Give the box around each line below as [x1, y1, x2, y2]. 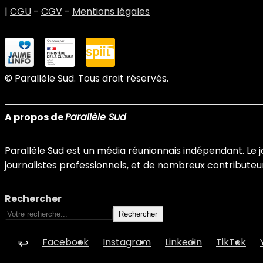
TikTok [216, 235, 246, 249]
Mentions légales [72, 5, 150, 19]
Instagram [103, 235, 151, 249]
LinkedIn [165, 235, 202, 249]
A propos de [5, 110, 65, 124]
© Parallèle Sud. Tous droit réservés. [5, 72, 168, 86]
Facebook [42, 235, 89, 249]
